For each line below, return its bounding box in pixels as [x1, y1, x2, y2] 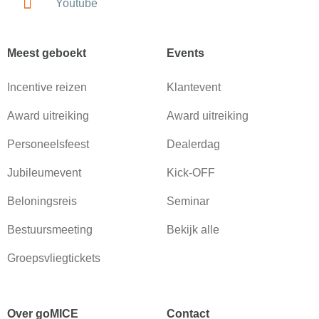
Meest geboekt [7, 46, 86, 59]
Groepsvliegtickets [7, 251, 100, 264]
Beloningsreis [7, 194, 77, 207]
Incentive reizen [7, 80, 87, 93]
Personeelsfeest [7, 137, 89, 150]
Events [167, 46, 204, 59]
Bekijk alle [167, 223, 219, 236]
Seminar [167, 194, 209, 207]
